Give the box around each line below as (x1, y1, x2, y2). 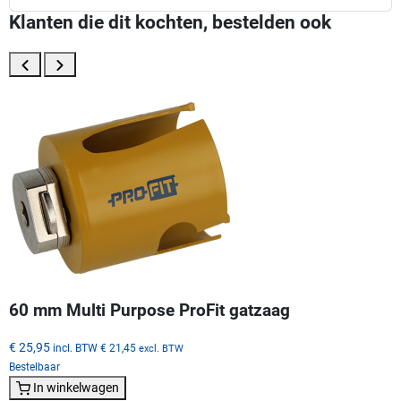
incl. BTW (53, 340, 98, 354)
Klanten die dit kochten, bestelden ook (9, 12, 331, 34)
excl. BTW (139, 342, 183, 354)
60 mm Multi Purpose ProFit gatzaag (9, 300, 290, 320)
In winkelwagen (33, 380, 119, 395)
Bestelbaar (9, 360, 60, 373)
